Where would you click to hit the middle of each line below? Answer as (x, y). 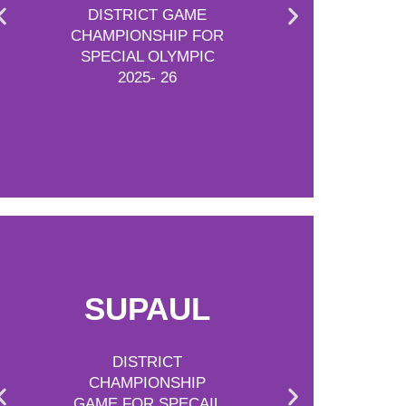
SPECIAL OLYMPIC (147, 56)
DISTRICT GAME (148, 14)
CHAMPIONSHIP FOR (148, 35)
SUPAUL (148, 309)
